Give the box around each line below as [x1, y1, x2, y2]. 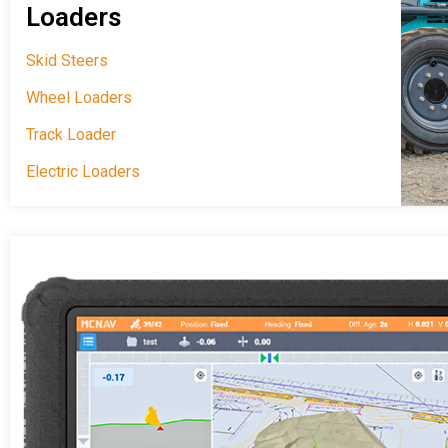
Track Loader [26, 125, 116, 145]
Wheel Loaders [26, 88, 132, 108]
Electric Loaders [26, 162, 140, 182]
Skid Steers [26, 51, 108, 71]
